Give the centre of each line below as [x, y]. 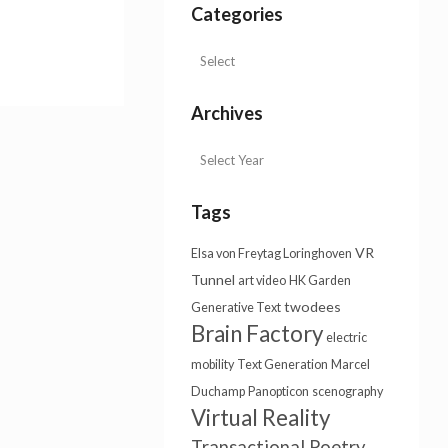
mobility [212, 364]
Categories [236, 14]
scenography [347, 391]
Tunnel [212, 279]
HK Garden [319, 280]
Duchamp [217, 391]
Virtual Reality [260, 417]
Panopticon [278, 391]
